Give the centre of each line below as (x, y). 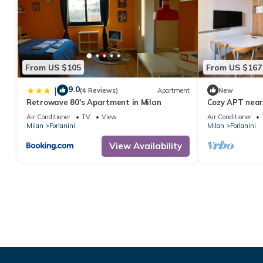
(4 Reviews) (99, 90)
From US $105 (53, 67)
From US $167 (234, 67)
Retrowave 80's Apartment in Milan (94, 102)
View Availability (145, 146)
